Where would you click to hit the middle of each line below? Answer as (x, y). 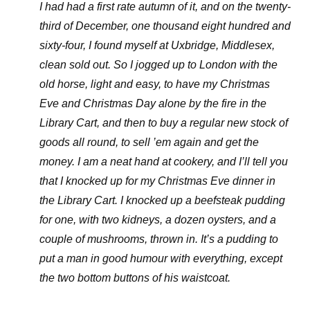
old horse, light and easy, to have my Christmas (154, 84)
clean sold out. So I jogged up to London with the (158, 65)
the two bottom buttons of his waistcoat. (135, 278)
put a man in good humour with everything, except (161, 258)
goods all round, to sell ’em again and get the (149, 142)
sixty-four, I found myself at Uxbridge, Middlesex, (157, 45)
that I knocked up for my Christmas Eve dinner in (157, 181)
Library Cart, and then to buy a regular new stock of (163, 123)
